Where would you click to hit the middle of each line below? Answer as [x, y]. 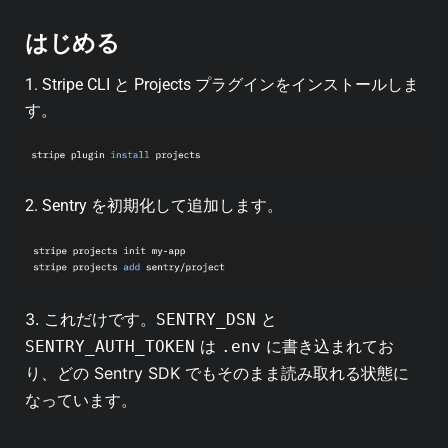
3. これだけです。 [90, 318]
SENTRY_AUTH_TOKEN [110, 346]
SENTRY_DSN [206, 319]
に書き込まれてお [327, 345]
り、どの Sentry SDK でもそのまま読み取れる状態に [217, 372]
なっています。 [81, 399]
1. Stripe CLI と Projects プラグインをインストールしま [222, 85]
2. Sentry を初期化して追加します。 [154, 206]
